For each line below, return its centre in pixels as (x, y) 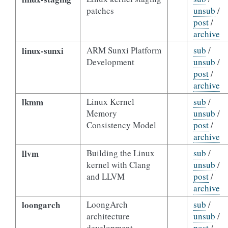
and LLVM (105, 176)
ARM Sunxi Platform (124, 50)
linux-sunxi (42, 51)
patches (100, 10)
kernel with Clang (118, 165)
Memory (102, 113)
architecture (108, 216)
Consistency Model (121, 125)
